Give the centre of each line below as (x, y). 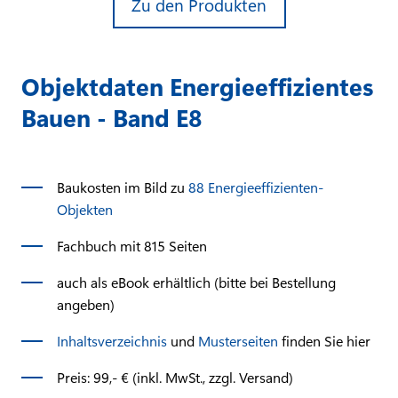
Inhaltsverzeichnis (114, 340)
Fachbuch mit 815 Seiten (132, 245)
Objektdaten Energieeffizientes (197, 86)
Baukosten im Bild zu (123, 187)
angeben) (86, 304)
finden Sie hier (326, 340)
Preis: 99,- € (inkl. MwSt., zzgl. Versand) (175, 377)
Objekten (85, 209)
